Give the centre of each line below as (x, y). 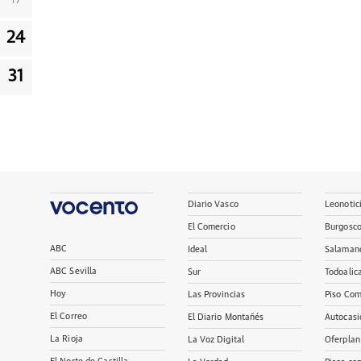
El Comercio (211, 227)
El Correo (68, 316)
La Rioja (66, 339)
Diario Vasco (213, 204)
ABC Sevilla (74, 271)
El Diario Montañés (226, 317)
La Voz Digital (216, 340)
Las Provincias (216, 295)
